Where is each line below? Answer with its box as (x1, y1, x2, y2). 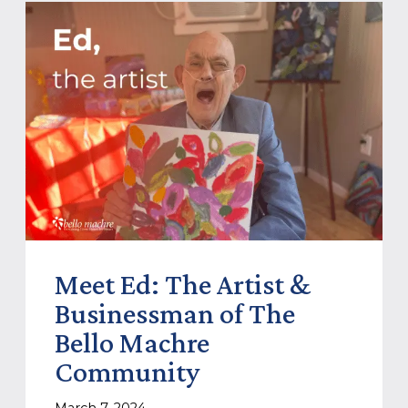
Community (54, 354, 199, 388)
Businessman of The (54, 296, 295, 330)
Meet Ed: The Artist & (54, 267, 311, 301)
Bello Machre (54, 325, 209, 359)
